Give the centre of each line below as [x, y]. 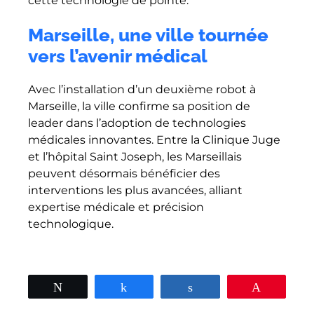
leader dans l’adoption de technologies [137, 123]
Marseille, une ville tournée [148, 35]
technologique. [71, 224]
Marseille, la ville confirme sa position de [139, 107]
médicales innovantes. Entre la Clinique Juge [154, 140]
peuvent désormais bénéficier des [124, 174]
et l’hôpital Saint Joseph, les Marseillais [135, 157]
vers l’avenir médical [118, 56]
